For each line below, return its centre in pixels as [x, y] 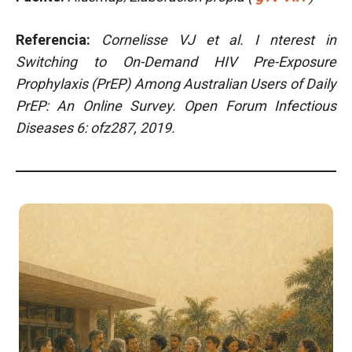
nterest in [303, 40]
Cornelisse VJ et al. [178, 40]
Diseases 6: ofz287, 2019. [95, 128]
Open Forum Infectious [260, 106]
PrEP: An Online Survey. [100, 106]
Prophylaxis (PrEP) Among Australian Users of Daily [176, 84]
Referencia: [59, 40]
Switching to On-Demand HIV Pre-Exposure [176, 62]
